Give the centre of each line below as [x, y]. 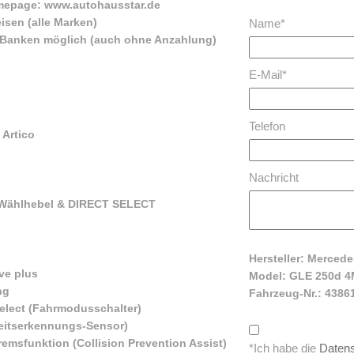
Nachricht [274, 177]
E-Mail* [268, 74]
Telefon [267, 126]
